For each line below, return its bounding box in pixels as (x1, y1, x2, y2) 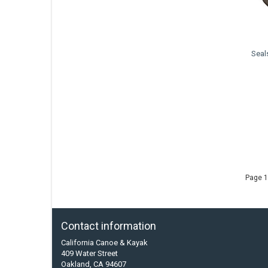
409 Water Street (61, 249, 118, 258)
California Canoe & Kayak (61, 238, 148, 248)
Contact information (61, 220, 156, 233)
